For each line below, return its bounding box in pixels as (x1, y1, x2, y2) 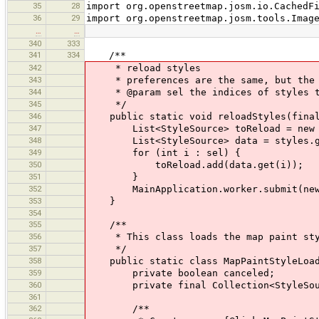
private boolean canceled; (87, 268, 275, 279)
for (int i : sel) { (87, 147, 241, 159)
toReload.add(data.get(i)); (87, 159, 303, 171)
